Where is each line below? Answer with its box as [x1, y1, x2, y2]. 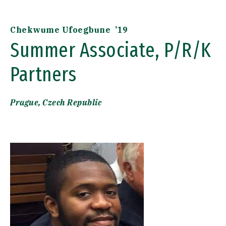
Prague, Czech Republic [10, 97, 101, 107]
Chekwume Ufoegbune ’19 [10, 25, 128, 35]
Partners [10, 63, 76, 87]
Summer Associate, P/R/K [10, 38, 211, 63]
